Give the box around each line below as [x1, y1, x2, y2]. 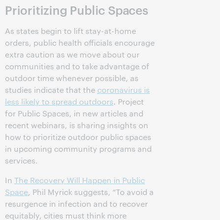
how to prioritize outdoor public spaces [5, 132, 151, 142]
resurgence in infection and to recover [5, 198, 148, 209]
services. [5, 155, 38, 166]
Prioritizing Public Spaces [5, 2, 148, 18]
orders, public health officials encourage [5, 37, 155, 48]
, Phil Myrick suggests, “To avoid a [28, 187, 154, 197]
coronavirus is [97, 84, 150, 95]
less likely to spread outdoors [5, 96, 113, 107]
